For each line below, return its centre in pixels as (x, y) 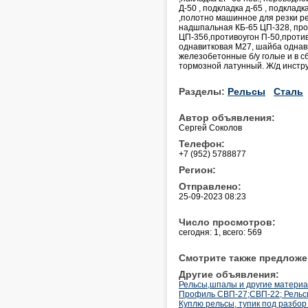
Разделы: (203, 91)
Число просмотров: (227, 222)
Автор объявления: (227, 117)
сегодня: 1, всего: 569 (220, 232)
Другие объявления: (229, 274)
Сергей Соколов (210, 128)
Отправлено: (210, 186)
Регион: (197, 169)
